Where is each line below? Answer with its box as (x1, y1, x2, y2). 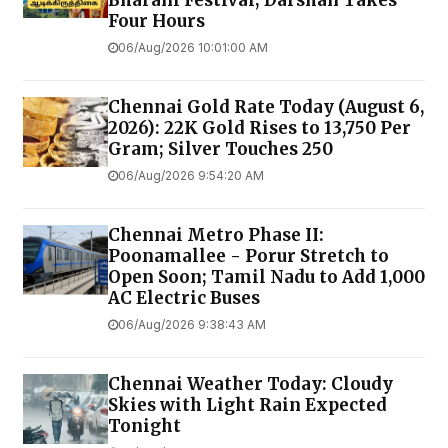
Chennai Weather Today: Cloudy (108, 373, 393, 396)
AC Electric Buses (108, 287, 260, 310)
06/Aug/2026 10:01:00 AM (118, 40, 268, 56)
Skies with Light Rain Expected (108, 394, 387, 417)
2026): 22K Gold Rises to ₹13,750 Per (108, 117, 411, 140)
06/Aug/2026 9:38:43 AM (118, 317, 266, 333)
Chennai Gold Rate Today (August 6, (108, 96, 424, 119)
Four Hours (108, 10, 205, 33)
